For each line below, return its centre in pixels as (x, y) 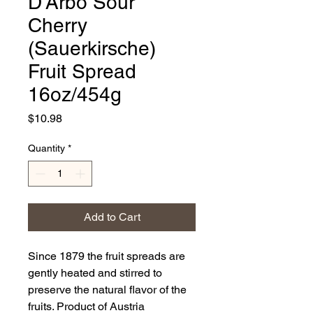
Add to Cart (112, 217)
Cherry (58, 26)
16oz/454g (75, 95)
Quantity (46, 148)
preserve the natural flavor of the (107, 290)
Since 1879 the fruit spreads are (107, 256)
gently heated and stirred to (95, 273)
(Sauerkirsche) (92, 49)
